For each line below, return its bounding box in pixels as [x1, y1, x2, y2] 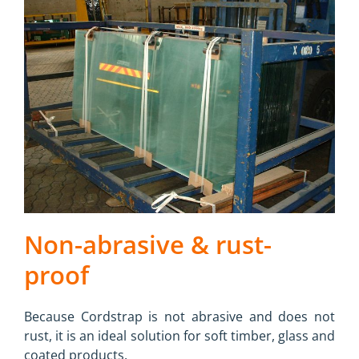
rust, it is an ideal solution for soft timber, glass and [24, 327, 335, 345]
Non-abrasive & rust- [24, 227, 272, 261]
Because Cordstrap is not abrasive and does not [24, 308, 335, 326]
